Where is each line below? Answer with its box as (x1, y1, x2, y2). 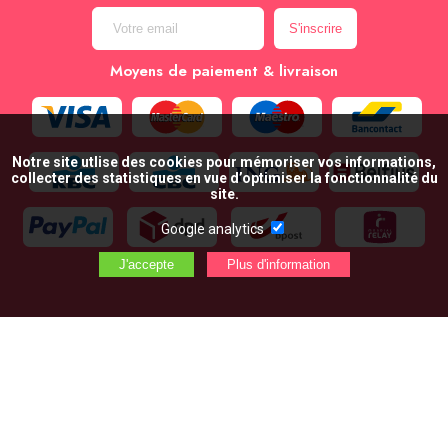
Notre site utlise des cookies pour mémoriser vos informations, (12, 154, 436, 170)
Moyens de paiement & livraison (110, 60, 338, 82)
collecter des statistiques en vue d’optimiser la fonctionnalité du (10, 170, 438, 186)
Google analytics (161, 221, 264, 237)
